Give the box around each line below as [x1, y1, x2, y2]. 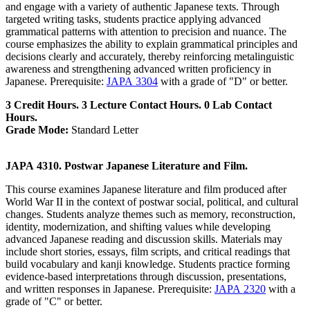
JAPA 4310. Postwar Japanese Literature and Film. [6, 160, 248, 172]
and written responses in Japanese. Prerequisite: [6, 283, 215, 295]
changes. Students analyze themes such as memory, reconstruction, [6, 208, 295, 221]
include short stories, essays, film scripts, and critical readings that [6, 246, 290, 258]
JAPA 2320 [215, 283, 266, 295]
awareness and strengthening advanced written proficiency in [6, 63, 271, 75]
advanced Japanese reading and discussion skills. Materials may [6, 233, 282, 246]
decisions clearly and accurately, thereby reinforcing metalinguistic [6, 51, 294, 63]
